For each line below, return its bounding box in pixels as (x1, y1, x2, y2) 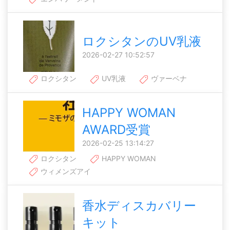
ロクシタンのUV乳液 (82, 33, 201, 49)
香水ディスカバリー (82, 198, 196, 213)
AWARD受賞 (82, 122, 150, 138)
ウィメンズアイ (39, 166, 91, 176)
